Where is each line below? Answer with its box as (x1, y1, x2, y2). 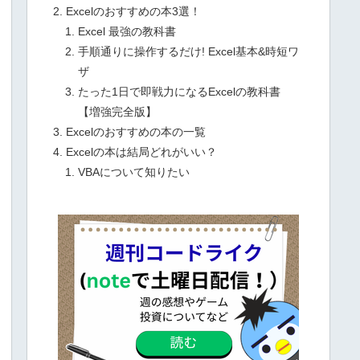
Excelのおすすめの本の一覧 (66, 125, 207, 138)
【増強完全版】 (77, 104, 157, 118)
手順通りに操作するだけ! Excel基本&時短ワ (77, 44, 299, 58)
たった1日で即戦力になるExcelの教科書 (77, 84, 280, 98)
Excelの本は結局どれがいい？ (66, 145, 218, 158)
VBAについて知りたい (77, 165, 190, 178)
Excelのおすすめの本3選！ (66, 4, 202, 18)
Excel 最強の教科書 (77, 24, 176, 38)
